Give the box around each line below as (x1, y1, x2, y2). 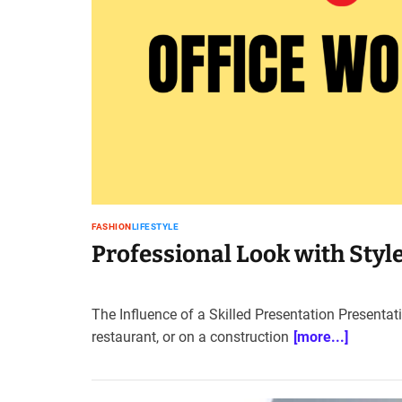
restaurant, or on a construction (92, 328, 289, 345)
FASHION (92, 221, 132, 232)
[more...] (293, 328, 348, 345)
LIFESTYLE (131, 221, 179, 232)
